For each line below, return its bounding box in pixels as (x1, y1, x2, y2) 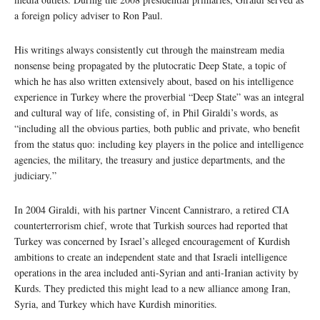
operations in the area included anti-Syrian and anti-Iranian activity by (14, 266, 299, 280)
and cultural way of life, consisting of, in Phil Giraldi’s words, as (14, 106, 278, 120)
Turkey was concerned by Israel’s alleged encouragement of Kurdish (14, 234, 290, 249)
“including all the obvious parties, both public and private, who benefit (14, 121, 300, 136)
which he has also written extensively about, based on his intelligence (14, 74, 294, 89)
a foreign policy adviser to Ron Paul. (14, 9, 163, 23)
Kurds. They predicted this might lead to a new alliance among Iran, (14, 281, 291, 296)
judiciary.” (14, 169, 56, 183)
